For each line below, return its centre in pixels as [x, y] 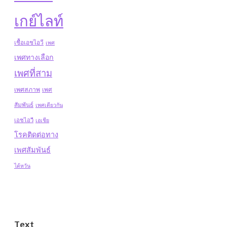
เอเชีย [42, 120]
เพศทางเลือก [34, 57]
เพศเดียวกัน [49, 105]
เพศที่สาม [33, 73]
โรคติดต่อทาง [36, 135]
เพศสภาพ [27, 89]
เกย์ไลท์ [39, 21]
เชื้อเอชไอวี [29, 43]
